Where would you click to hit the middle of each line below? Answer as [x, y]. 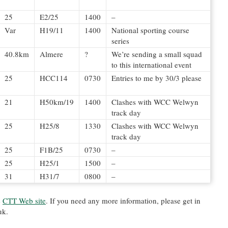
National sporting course [150, 30]
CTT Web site [24, 201]
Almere [51, 54]
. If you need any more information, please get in [123, 201]
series [120, 41]
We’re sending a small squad [157, 54]
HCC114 [54, 78]
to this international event [151, 65]
